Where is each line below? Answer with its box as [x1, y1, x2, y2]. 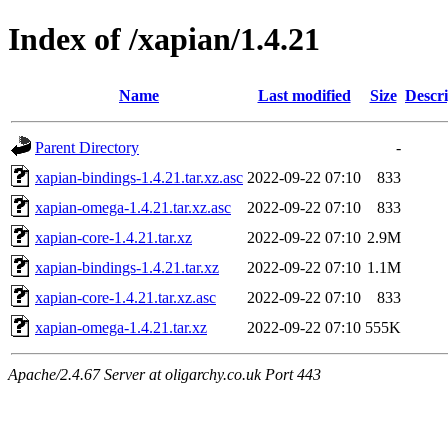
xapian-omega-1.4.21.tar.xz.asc [35, 198, 231, 216]
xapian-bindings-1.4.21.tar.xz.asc [35, 168, 243, 186]
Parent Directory [35, 138, 139, 156]
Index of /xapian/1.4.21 [8, 21, 320, 58]
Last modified [257, 86, 351, 104]
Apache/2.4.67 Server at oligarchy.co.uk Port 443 [8, 365, 321, 383]
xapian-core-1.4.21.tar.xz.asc [35, 288, 216, 306]
